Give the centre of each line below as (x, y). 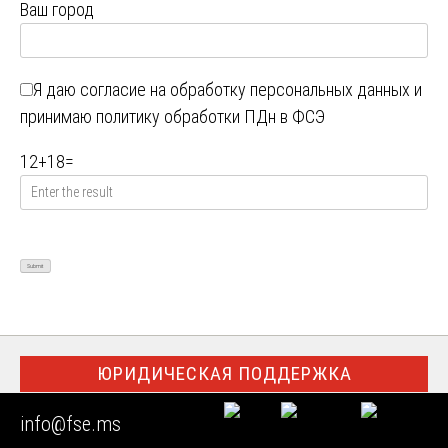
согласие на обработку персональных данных (245, 90)
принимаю (58, 117)
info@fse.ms (70, 423)
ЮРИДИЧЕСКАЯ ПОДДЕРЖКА (224, 374)
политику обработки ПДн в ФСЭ (210, 117)
